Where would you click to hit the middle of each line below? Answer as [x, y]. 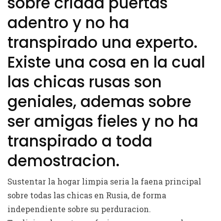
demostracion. [64, 161]
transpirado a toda [80, 141]
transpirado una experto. [103, 42]
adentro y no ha [68, 23]
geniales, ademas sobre [99, 102]
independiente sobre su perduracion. [79, 209]
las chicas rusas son [85, 82]
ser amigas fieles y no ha [103, 121]
